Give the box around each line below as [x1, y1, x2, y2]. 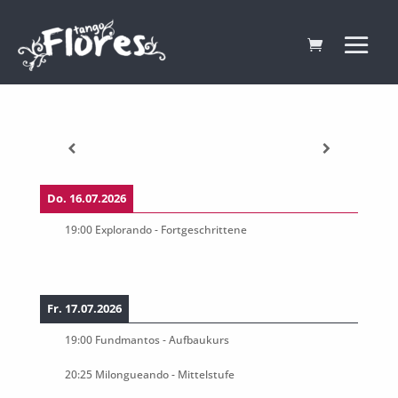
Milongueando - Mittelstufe [94, 366, 235, 381]
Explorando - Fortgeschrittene [94, 222, 247, 236]
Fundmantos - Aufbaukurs [94, 331, 229, 346]
